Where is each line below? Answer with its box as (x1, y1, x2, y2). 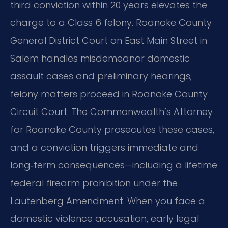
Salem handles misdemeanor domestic (10, 52, 190, 65)
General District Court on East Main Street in (10, 34, 207, 47)
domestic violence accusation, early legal (10, 212, 199, 225)
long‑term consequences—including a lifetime (10, 159, 217, 172)
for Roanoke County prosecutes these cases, (10, 123, 214, 136)
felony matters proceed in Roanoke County (10, 88, 208, 101)
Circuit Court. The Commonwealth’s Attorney (10, 105, 213, 119)
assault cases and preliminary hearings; (10, 70, 192, 83)
